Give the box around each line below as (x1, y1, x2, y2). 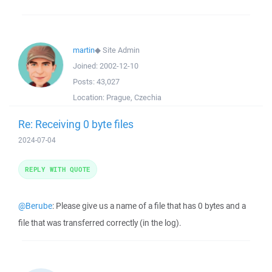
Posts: (73, 76, 97, 87)
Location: (73, 92, 106, 103)
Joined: (73, 61, 100, 71)
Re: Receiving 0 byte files (18, 117, 134, 131)
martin (73, 45, 95, 55)
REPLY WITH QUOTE (25, 165, 90, 174)
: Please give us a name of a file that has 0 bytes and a (52, 200, 246, 211)
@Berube (18, 200, 52, 211)
